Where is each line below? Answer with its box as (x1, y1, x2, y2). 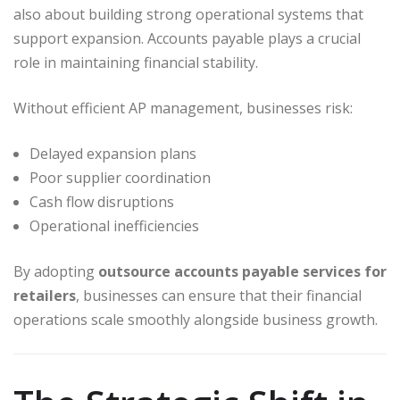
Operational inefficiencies (29, 215, 199, 236)
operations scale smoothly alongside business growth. (13, 309, 378, 329)
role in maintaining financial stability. (13, 52, 258, 72)
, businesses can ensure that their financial (76, 285, 362, 305)
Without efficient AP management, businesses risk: (13, 97, 353, 118)
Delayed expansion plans (29, 143, 196, 163)
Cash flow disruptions (29, 191, 174, 212)
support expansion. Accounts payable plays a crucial (13, 28, 361, 48)
